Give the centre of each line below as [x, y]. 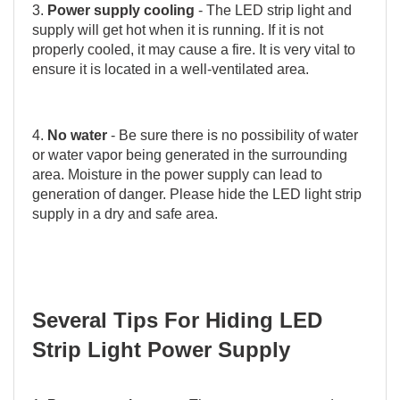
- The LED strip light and [273, 10]
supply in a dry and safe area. [125, 213]
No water [77, 135]
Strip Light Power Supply [161, 349]
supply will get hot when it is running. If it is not [178, 29]
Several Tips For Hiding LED [177, 320]
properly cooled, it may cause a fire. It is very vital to [194, 49]
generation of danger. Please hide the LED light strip [197, 194]
